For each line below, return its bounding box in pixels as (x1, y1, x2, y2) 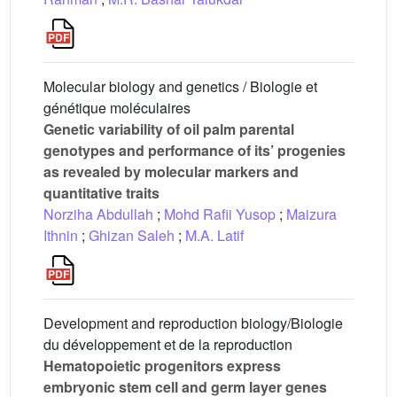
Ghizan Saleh (89, 225, 175, 245)
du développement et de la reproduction (43, 334, 292, 354)
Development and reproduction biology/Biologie (43, 313, 343, 333)
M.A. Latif (185, 225, 244, 245)
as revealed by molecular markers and (43, 161, 299, 182)
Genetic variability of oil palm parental (43, 119, 294, 139)
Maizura (286, 204, 337, 224)
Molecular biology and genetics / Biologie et (43, 76, 317, 97)
